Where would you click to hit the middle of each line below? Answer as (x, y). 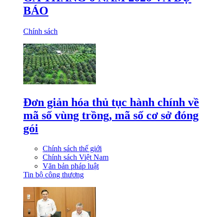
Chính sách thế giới (72, 149)
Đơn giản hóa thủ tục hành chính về (111, 102)
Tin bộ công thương (54, 175)
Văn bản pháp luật (71, 166)
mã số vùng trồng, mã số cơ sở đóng (111, 115)
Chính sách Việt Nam (76, 157)
